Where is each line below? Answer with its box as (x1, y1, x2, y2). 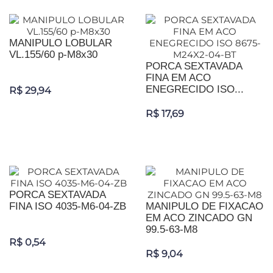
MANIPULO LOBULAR (9, 37, 112, 49)
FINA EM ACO (146, 72, 211, 84)
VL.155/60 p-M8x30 (9, 49, 97, 61)
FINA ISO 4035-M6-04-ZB (9, 200, 126, 213)
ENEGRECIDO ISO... (146, 83, 244, 96)
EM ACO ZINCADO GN (146, 212, 252, 224)
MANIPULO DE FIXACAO (146, 200, 263, 213)
